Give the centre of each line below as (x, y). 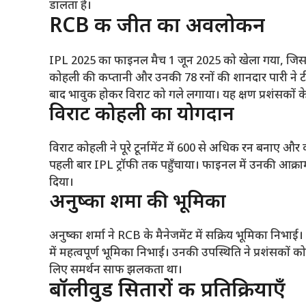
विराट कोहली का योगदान (142, 116)
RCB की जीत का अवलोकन (157, 27)
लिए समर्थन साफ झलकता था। (116, 271)
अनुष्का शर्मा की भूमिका (138, 203)
